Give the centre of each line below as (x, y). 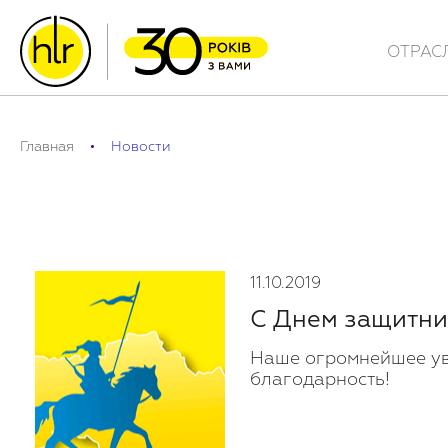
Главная (47, 147)
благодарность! (320, 380)
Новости (141, 147)
